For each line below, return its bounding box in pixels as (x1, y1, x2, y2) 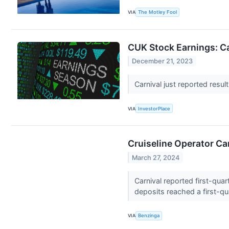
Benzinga (138, 213, 160, 219)
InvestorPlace (138, 105, 171, 111)
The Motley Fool (138, 9, 177, 15)
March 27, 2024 (132, 153, 180, 162)
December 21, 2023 (132, 57, 193, 65)
